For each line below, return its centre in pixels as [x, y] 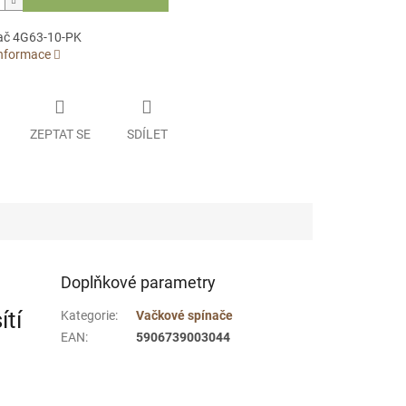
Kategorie [88, 315]
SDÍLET [147, 134]
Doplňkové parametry [139, 282]
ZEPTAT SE [60, 134]
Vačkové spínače [185, 315]
